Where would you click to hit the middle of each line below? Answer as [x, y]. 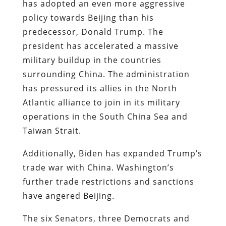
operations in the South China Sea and [105, 116]
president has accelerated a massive [100, 46]
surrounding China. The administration [106, 74]
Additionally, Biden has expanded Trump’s [112, 153]
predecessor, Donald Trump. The [93, 32]
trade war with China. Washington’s [98, 167]
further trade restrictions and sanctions [108, 181]
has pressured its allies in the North [100, 88]
